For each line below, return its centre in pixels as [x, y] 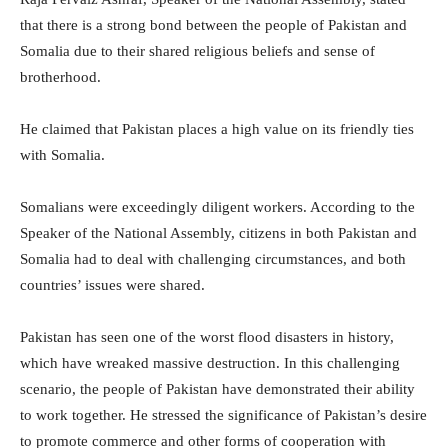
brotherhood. [60, 77]
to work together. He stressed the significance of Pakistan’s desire [223, 415]
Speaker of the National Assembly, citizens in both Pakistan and [218, 233]
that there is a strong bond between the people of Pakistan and [213, 25]
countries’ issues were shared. [112, 285]
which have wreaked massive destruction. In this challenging [210, 363]
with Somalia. [62, 155]
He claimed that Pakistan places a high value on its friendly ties [217, 129]
